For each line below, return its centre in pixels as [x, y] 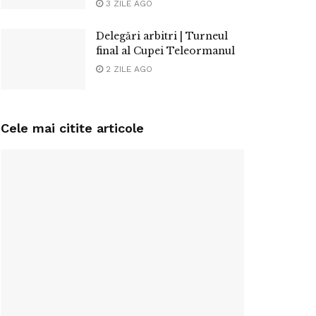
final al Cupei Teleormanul [165, 50]
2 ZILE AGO [128, 69]
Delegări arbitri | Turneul [162, 36]
